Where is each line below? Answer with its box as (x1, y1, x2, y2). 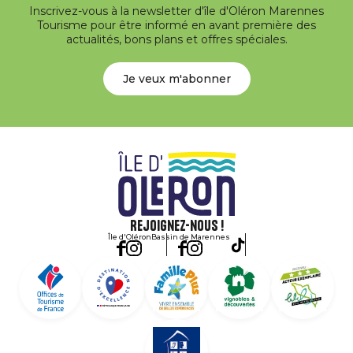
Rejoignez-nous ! (129, 217, 224, 235)
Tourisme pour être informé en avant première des (37, 18, 316, 32)
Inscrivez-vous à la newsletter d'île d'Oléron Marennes (29, 4, 324, 18)
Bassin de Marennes (150, 232, 230, 241)
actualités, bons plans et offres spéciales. (65, 32, 288, 46)
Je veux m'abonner (122, 72, 231, 86)
